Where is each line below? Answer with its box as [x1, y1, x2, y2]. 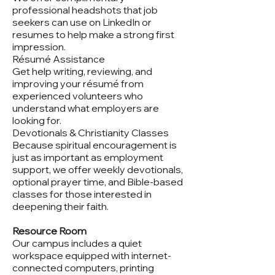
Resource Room [12, 225, 88, 237]
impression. [12, 41, 68, 53]
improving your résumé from [12, 77, 144, 90]
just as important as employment [12, 151, 163, 163]
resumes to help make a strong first [12, 28, 174, 41]
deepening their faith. [12, 200, 110, 212]
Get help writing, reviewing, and [12, 65, 152, 77]
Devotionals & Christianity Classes [12, 126, 171, 139]
